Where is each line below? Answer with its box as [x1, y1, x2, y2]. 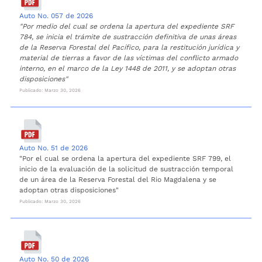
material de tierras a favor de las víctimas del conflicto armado [19, 53, 238, 62]
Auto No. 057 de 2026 [19, 11, 93, 20]
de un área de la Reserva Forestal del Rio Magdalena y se [19, 175, 216, 184]
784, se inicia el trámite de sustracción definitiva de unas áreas [19, 32, 236, 41]
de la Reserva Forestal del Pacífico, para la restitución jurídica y [19, 43, 239, 51]
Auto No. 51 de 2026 [19, 143, 88, 152]
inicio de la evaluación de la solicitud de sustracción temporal [19, 164, 233, 173]
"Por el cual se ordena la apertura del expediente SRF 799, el [19, 154, 231, 163]
